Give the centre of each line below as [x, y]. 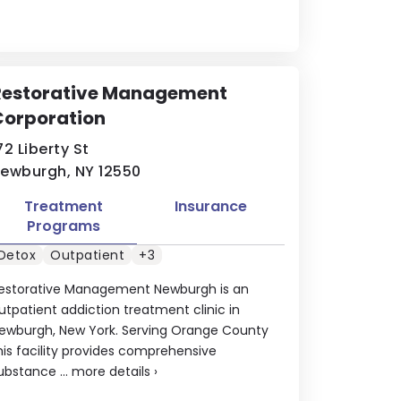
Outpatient [88, 255]
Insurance [211, 206]
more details [111, 371]
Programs [63, 226]
